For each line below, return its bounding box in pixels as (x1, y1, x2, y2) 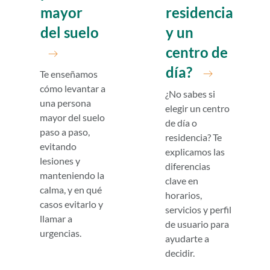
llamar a (40, 213, 73, 225)
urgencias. (40, 227, 82, 239)
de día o (165, 117, 197, 129)
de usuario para (165, 218, 229, 230)
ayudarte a (165, 233, 209, 245)
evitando (40, 140, 77, 152)
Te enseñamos (40, 68, 98, 80)
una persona (40, 97, 92, 109)
